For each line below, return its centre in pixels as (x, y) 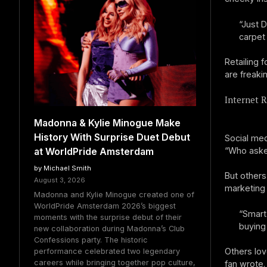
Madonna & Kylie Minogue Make (107, 123)
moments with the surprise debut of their (108, 217)
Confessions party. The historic (91, 240)
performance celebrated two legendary (107, 251)
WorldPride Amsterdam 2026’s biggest (105, 206)
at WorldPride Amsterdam (94, 152)
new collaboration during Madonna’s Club (109, 228)
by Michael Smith (63, 168)
